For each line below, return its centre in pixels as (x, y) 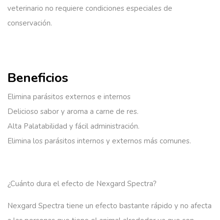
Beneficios (38, 78)
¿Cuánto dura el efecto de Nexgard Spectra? (82, 183)
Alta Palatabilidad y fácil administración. (73, 126)
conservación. (30, 23)
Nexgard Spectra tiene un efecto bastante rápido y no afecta (110, 206)
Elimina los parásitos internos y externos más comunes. (99, 141)
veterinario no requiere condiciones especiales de (90, 8)
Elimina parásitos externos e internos (69, 96)
